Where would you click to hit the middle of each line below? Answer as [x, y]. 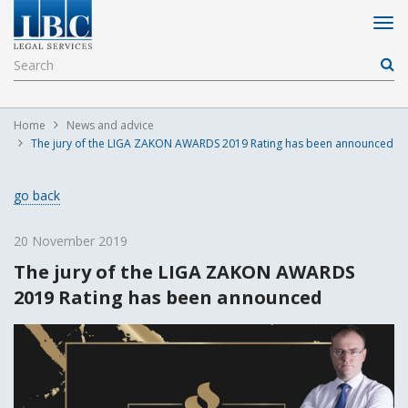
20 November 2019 [71, 241]
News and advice [110, 125]
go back [37, 195]
